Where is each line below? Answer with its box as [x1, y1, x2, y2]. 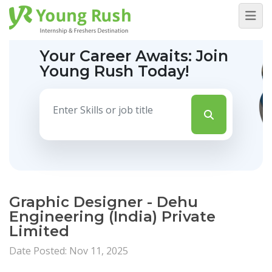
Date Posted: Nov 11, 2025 [9, 244, 128, 257]
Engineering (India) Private [9, 208, 216, 225]
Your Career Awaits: [39, 47, 196, 65]
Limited [9, 222, 69, 240]
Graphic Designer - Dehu [9, 193, 198, 211]
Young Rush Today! [39, 62, 189, 80]
